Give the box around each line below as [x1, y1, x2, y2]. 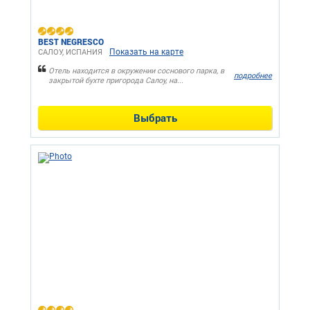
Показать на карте [109, 46, 183, 57]
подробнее [234, 71, 272, 81]
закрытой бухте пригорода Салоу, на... [48, 75, 183, 85]
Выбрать [133, 110, 177, 125]
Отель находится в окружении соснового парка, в [48, 66, 224, 75]
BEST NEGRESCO [38, 35, 104, 47]
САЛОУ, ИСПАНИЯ [38, 47, 102, 57]
